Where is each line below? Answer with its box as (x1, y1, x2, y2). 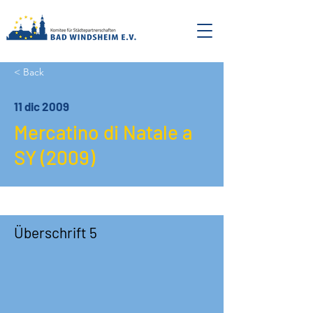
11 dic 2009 (14, 99, 69, 113)
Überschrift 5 (14, 224, 97, 241)
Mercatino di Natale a (14, 120, 192, 144)
